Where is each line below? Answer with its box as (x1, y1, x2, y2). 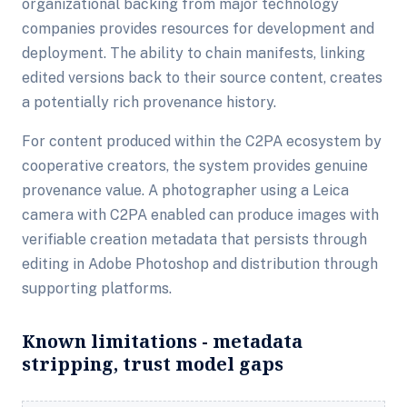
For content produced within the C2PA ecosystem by (22, 133, 382, 150)
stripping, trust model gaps (22, 352, 283, 376)
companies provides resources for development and (22, 20, 374, 37)
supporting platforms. (22, 280, 172, 297)
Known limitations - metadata (22, 329, 303, 353)
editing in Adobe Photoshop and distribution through (22, 255, 378, 273)
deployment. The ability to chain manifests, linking (22, 45, 365, 62)
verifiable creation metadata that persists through (22, 231, 367, 248)
